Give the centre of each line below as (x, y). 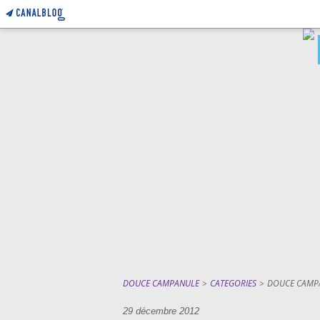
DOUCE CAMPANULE (161, 283)
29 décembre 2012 (161, 311)
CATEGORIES (233, 283)
